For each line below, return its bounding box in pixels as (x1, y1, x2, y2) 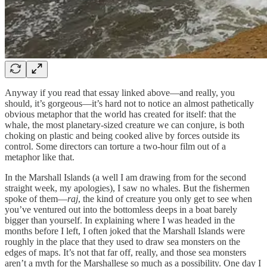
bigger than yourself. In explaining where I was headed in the (5, 215, 235, 225)
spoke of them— (5, 193, 67, 204)
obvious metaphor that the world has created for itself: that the (5, 108, 236, 119)
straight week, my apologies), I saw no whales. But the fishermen (5, 182, 250, 193)
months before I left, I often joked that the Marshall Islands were (5, 225, 245, 236)
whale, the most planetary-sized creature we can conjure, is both (5, 119, 244, 130)
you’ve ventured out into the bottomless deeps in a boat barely (5, 204, 237, 215)
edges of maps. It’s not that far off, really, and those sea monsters (5, 247, 246, 257)
